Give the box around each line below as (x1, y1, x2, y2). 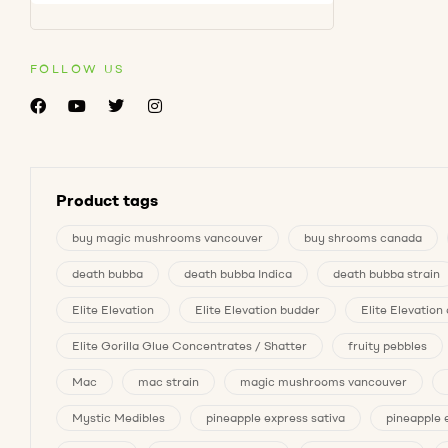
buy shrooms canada (304, 230, 422, 246)
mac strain (138, 374, 199, 390)
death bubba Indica (184, 266, 292, 282)
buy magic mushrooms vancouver (72, 230, 263, 246)
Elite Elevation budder (195, 302, 320, 318)
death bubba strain (333, 266, 440, 282)
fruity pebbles (348, 338, 427, 354)
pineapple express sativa (206, 410, 345, 426)
